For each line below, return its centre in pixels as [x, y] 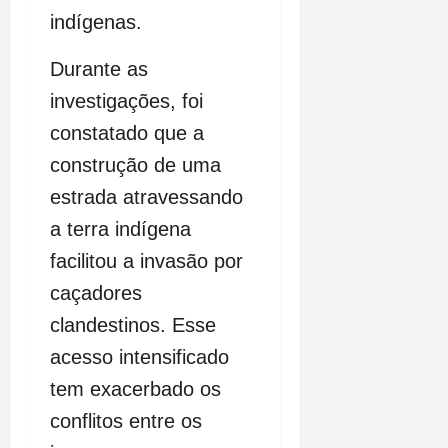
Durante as [99, 69]
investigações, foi [126, 101]
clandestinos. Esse [133, 325]
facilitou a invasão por [146, 261]
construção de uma [135, 165]
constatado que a [127, 133]
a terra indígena [120, 229]
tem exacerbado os [135, 389]
